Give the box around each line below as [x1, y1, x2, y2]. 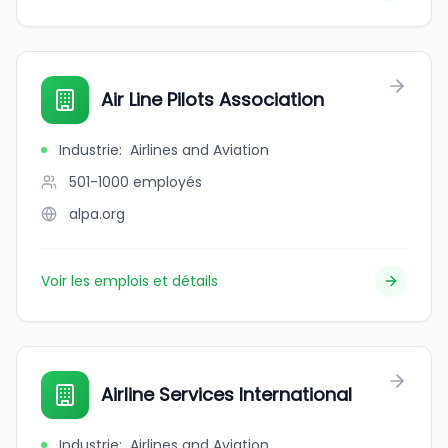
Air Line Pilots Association [101, 87, 324, 112]
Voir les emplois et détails [41, 271, 218, 291]
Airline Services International [101, 382, 352, 407]
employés [133, 172, 202, 192]
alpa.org [69, 204, 125, 224]
